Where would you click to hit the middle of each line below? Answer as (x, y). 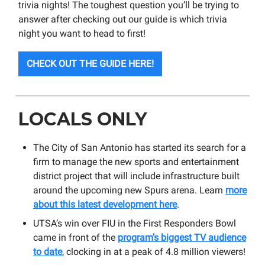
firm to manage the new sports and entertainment (136, 162)
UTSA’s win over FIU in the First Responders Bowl (135, 224)
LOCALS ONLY (83, 119)
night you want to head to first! (82, 34)
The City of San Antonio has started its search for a (140, 148)
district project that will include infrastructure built (136, 176)
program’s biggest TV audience (182, 238)
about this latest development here (105, 205)
